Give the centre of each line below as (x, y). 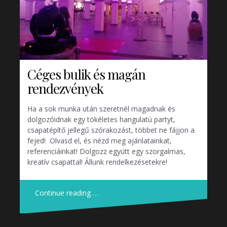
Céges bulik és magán (86, 74)
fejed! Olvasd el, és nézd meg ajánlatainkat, (100, 141)
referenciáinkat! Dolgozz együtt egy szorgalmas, (106, 152)
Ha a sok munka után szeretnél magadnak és (101, 109)
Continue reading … (67, 193)
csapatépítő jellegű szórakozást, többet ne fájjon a (111, 130)
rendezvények (65, 89)
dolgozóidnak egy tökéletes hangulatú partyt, (101, 120)
